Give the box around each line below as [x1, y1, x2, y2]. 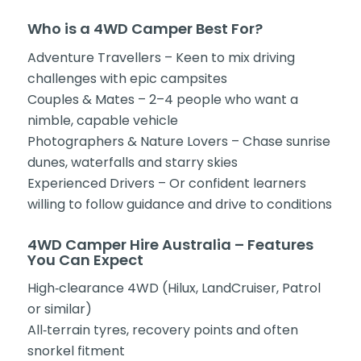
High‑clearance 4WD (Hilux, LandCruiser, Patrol [27, 279, 321, 298]
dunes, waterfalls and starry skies [27, 152, 238, 172]
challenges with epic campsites [27, 68, 227, 88]
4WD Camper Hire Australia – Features [27, 234, 313, 255]
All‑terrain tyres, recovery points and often [27, 321, 298, 340]
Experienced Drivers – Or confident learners [27, 173, 306, 193]
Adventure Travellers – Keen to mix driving [27, 48, 295, 67]
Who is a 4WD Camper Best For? [27, 19, 263, 39]
